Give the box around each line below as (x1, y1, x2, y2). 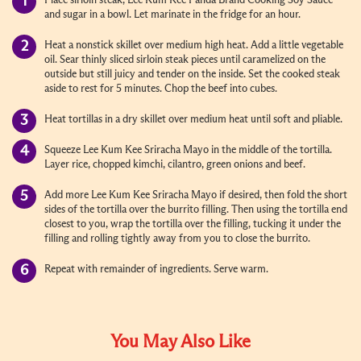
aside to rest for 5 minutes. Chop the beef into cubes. (44, 83, 277, 94)
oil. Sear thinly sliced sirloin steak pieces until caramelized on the (44, 54, 326, 65)
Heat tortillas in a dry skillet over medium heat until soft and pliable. (44, 114, 345, 125)
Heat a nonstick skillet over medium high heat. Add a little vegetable (44, 39, 343, 51)
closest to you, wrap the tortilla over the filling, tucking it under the (44, 218, 341, 230)
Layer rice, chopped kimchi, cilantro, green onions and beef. (44, 159, 308, 170)
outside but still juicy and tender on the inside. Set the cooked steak (44, 68, 340, 80)
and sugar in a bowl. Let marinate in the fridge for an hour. (44, 9, 301, 20)
